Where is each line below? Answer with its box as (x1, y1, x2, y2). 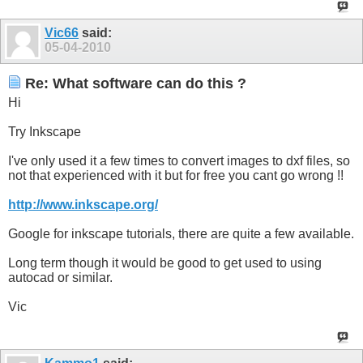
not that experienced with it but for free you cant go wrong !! (8, 168, 344, 182)
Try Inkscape (8, 124, 81, 139)
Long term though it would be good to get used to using (8, 255, 322, 270)
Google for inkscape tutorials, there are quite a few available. (8, 226, 354, 241)
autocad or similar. (8, 270, 113, 284)
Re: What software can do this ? (21, 75, 246, 92)
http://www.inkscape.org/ (8, 197, 158, 211)
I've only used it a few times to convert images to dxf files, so (8, 153, 350, 168)
